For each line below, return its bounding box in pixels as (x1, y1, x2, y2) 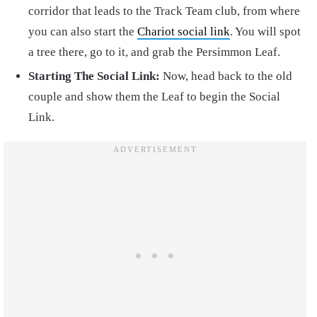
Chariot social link (137, 24, 230, 38)
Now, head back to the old (160, 69, 292, 83)
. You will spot (230, 24, 301, 38)
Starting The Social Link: (28, 69, 160, 83)
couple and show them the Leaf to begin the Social (28, 89, 280, 103)
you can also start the (28, 24, 137, 38)
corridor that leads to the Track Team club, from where (28, 4, 300, 18)
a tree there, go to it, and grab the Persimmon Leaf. (28, 45, 280, 59)
